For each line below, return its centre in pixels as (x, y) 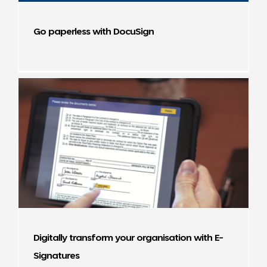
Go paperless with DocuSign (93, 32)
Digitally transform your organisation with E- (128, 238)
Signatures (56, 256)
